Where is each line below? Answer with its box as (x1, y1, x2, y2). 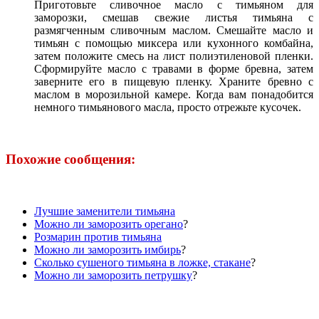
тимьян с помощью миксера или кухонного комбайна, (34, 37, 313, 50)
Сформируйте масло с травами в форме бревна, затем (34, 63, 313, 75)
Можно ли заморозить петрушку (34, 268, 192, 281)
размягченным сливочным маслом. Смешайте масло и (34, 24, 313, 37)
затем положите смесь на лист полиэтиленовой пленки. (34, 50, 313, 63)
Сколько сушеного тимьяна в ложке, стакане (34, 256, 251, 268)
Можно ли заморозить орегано (34, 217, 183, 230)
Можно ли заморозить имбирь (34, 243, 181, 256)
